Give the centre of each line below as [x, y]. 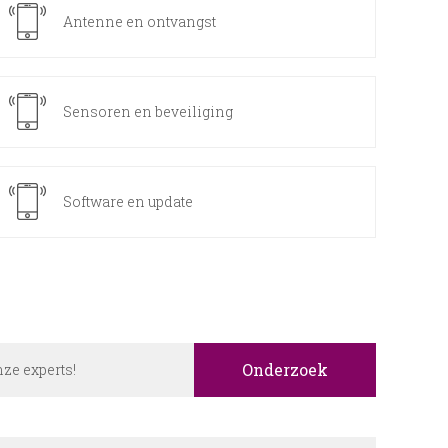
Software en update [127, 201]
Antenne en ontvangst [139, 21]
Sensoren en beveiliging [147, 111]
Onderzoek [285, 369]
